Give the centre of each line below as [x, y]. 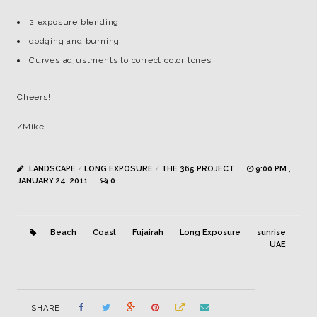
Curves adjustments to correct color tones [120, 60]
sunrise [271, 232]
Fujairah [148, 232]
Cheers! [34, 97]
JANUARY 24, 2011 [53, 181]
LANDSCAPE [52, 169]
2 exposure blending [74, 22]
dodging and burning [75, 41]
